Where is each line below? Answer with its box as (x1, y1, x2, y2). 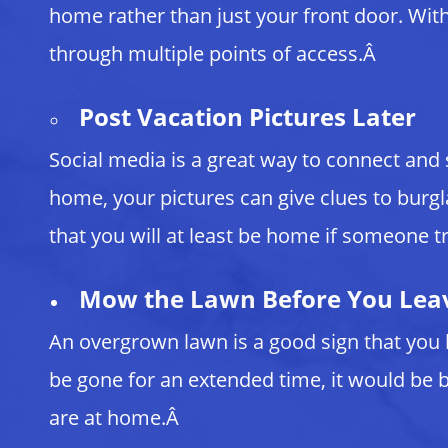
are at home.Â (48, 404, 184, 431)
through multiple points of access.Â (48, 40, 381, 67)
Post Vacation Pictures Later (78, 100, 416, 133)
